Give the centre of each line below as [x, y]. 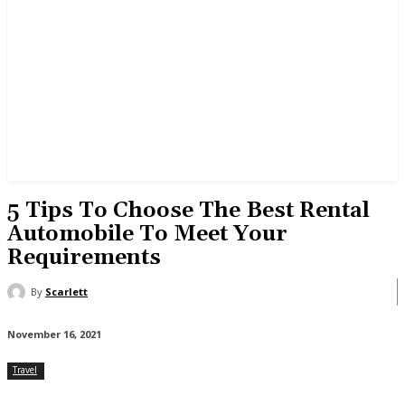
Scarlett [66, 292]
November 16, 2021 [54, 334]
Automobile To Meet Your [147, 234]
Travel [25, 370]
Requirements [84, 258]
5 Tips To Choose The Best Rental [188, 211]
